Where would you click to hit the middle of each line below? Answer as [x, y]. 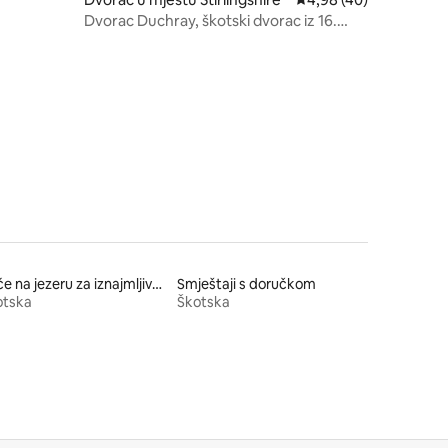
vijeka [103, 40]
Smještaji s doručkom [247, 283]
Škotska [204, 301]
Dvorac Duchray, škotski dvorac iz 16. [210, 21]
